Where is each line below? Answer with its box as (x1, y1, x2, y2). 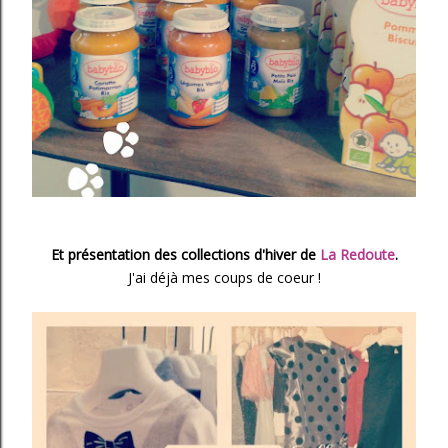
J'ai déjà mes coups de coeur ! (127, 268, 321, 287)
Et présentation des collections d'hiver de (50, 245, 320, 264)
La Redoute (319, 245, 395, 264)
